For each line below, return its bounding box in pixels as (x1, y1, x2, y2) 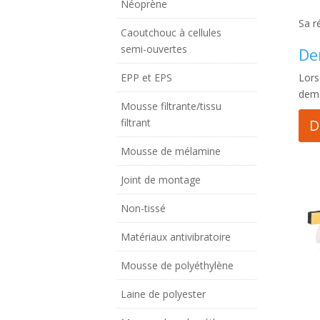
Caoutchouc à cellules (121, 25, 222, 39)
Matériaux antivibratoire (121, 229, 231, 244)
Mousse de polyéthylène (121, 258, 234, 272)
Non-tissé (121, 201, 166, 215)
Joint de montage (121, 172, 201, 186)
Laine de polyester (121, 286, 206, 301)
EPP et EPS (121, 70, 173, 84)
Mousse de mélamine (121, 144, 221, 158)
